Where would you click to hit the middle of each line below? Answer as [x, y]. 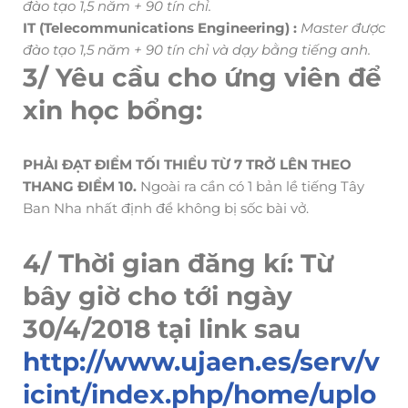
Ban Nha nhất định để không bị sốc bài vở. [166, 208]
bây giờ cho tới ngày [158, 296]
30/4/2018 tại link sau [162, 328]
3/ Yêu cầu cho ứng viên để [202, 77]
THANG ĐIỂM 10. [80, 186]
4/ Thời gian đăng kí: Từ [178, 263]
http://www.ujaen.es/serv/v [201, 361]
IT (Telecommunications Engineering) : [162, 27]
